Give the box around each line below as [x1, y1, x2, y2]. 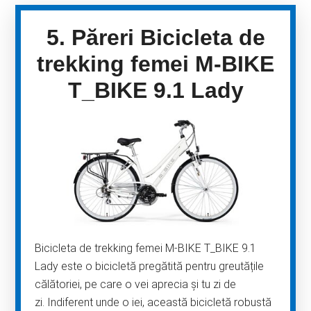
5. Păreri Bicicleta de [46, 24, 265, 50]
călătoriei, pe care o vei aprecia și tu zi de [35, 278, 237, 292]
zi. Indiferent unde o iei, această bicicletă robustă [35, 296, 272, 310]
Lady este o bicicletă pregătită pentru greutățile [35, 260, 264, 274]
